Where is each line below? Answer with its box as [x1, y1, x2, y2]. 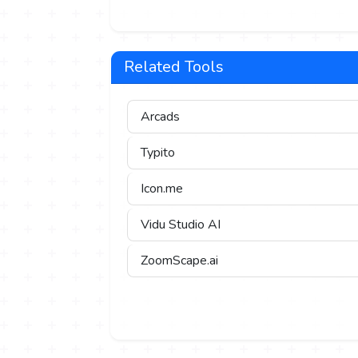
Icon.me [141, 180, 183, 198]
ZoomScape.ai [141, 252, 218, 270]
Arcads [141, 108, 180, 126]
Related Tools [124, 56, 224, 78]
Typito [141, 144, 175, 162]
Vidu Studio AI [141, 216, 221, 234]
